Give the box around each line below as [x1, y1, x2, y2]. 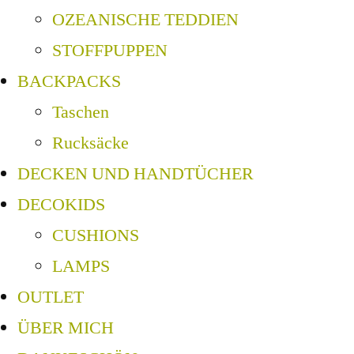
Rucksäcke [52, 132, 129, 155]
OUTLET [17, 286, 84, 309]
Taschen [52, 101, 109, 124]
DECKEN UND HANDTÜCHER [17, 163, 254, 186]
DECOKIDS [17, 194, 105, 217]
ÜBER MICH [17, 317, 114, 340]
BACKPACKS [17, 70, 121, 93]
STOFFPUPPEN [52, 40, 168, 62]
